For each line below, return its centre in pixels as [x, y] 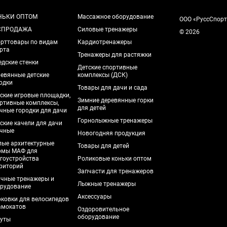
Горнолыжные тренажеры [115, 121]
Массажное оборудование [116, 17]
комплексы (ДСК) [103, 75]
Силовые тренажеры [108, 29]
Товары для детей [104, 146]
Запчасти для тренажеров [116, 171]
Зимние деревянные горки [116, 100]
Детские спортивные [108, 67]
